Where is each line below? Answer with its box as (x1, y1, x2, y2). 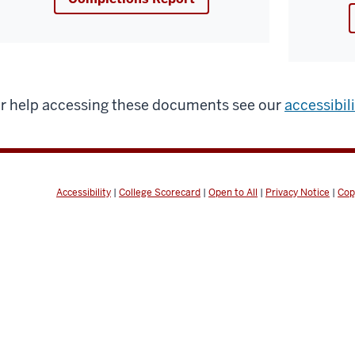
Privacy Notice (265, 185, 330, 199)
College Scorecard (119, 185, 200, 199)
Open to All (208, 185, 258, 199)
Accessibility (56, 185, 111, 199)
